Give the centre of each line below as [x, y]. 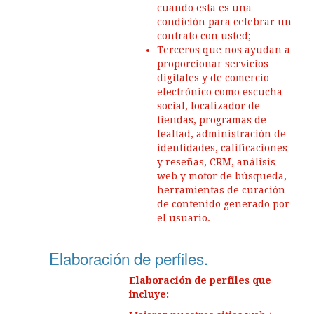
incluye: [149, 294]
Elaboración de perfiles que [200, 280]
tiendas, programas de [212, 120]
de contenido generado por [223, 204]
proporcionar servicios [213, 64]
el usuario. [184, 218]
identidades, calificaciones [222, 148]
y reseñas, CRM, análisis [216, 162]
